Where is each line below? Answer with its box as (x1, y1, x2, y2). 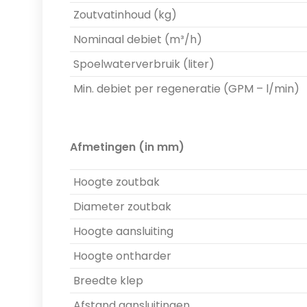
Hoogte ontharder (73, 247, 171, 264)
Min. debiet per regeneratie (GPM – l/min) (73, 80, 299, 97)
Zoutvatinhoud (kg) (73, 6, 177, 23)
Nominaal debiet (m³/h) (73, 31, 202, 47)
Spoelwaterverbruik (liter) (73, 56, 214, 72)
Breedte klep (73, 272, 143, 288)
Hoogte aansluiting (73, 223, 173, 239)
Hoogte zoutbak (73, 173, 160, 190)
